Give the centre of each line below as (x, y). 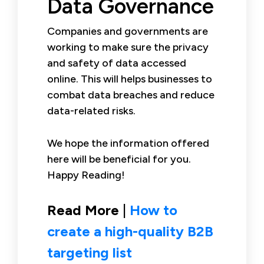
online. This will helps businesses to (130, 79)
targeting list (90, 252)
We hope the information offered (128, 143)
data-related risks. (91, 110)
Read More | (88, 210)
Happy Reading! (86, 175)
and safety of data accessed (117, 63)
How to (154, 210)
